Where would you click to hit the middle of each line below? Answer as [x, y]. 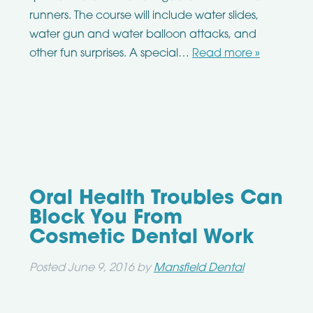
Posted [48, 269]
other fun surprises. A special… [110, 54]
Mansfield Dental [198, 269]
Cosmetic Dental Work [141, 239]
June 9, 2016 [101, 269]
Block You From [105, 219]
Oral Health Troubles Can [156, 199]
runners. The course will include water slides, [144, 16]
